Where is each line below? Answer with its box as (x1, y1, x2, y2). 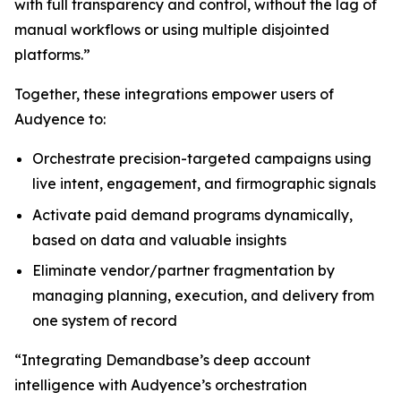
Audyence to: (14, 110, 106, 128)
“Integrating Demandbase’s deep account (14, 351, 311, 370)
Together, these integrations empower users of (14, 85, 334, 103)
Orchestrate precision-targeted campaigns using (32, 149, 371, 167)
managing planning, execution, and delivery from (32, 286, 374, 305)
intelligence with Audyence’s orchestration (14, 376, 307, 395)
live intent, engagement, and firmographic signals (32, 175, 376, 192)
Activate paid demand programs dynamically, (32, 205, 353, 224)
